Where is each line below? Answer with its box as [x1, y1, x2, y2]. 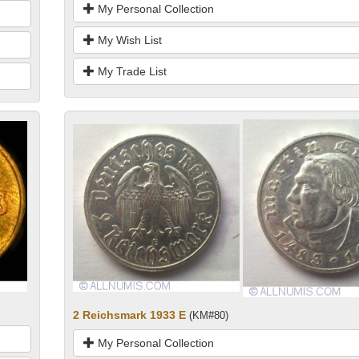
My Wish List [94, 33, 162, 46]
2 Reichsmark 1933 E [72, 308, 186, 321]
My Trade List [94, 64, 167, 78]
